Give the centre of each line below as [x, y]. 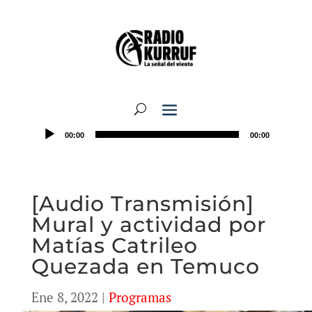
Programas [140, 297]
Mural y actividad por [148, 225]
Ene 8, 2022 [64, 297]
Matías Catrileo [114, 245]
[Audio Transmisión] [142, 204]
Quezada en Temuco [145, 266]
